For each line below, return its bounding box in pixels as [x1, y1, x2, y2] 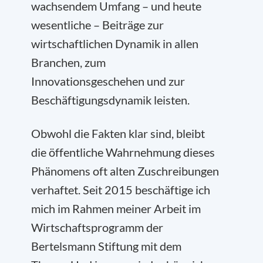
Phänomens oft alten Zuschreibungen [31, 164, 219, 178]
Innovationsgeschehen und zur [31, 74, 185, 88]
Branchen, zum [31, 55, 106, 69]
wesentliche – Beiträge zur [31, 18, 164, 32]
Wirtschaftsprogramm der [31, 220, 163, 234]
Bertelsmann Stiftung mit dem [31, 239, 181, 253]
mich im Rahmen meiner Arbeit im [31, 201, 201, 215]
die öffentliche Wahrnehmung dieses [31, 145, 215, 159]
